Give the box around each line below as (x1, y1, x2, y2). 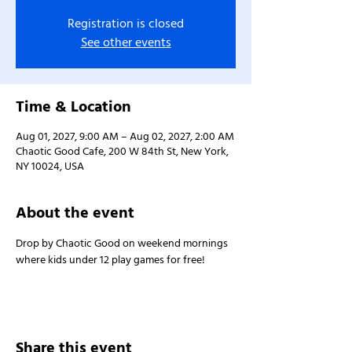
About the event (16, 202, 134, 224)
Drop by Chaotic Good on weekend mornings (16, 236, 230, 251)
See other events (80, 34, 171, 51)
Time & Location (16, 96, 131, 118)
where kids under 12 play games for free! (16, 252, 205, 268)
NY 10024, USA (16, 159, 84, 174)
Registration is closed (68, 15, 184, 32)
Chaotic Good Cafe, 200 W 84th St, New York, (16, 144, 229, 159)
